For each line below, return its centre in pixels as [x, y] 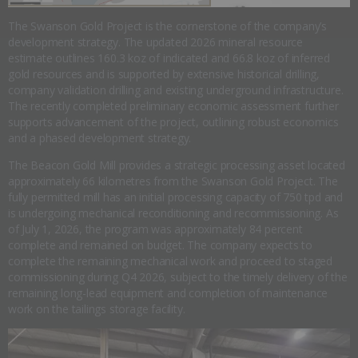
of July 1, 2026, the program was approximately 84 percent [155, 229]
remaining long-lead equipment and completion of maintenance [168, 293]
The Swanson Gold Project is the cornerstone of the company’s [167, 26]
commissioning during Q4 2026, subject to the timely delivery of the [178, 277]
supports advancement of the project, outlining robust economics [173, 122]
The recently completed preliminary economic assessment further [173, 106]
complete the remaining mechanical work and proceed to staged [170, 261]
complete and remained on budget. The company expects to [160, 245]
